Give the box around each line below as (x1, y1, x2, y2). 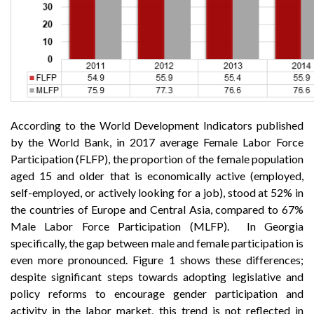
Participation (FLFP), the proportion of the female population (11, 152, 303, 166)
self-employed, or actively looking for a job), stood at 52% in (11, 186, 303, 200)
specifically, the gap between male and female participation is (11, 236, 303, 250)
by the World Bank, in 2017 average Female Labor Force (11, 135, 303, 149)
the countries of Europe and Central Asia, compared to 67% (11, 203, 303, 217)
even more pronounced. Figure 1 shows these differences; (11, 253, 303, 267)
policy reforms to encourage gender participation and (11, 287, 303, 301)
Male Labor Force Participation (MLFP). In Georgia (11, 219, 303, 233)
